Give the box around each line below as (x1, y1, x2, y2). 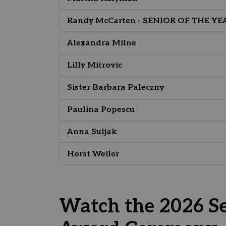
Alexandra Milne (67, 38, 136, 48)
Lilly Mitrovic (67, 61, 122, 70)
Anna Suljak (67, 127, 117, 137)
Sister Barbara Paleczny (67, 83, 164, 92)
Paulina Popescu (67, 105, 135, 115)
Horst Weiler (67, 149, 119, 159)
